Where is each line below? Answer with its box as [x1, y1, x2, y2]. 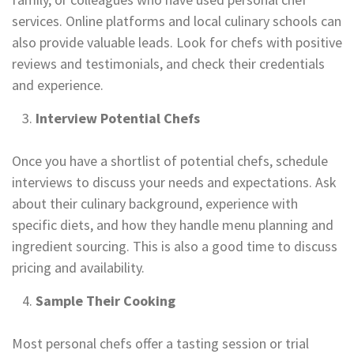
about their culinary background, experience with [12, 194, 298, 213]
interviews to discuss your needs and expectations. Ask [12, 173, 337, 191]
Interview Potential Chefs [36, 109, 200, 127]
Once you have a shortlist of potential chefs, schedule [12, 152, 328, 170]
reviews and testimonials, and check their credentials [12, 55, 325, 73]
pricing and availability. [12, 258, 145, 277]
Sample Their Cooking [36, 292, 175, 310]
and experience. [12, 76, 104, 94]
